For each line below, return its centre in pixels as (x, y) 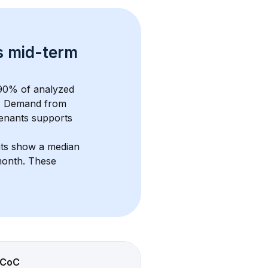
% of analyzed (43, 89)
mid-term (45, 52)
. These (41, 161)
